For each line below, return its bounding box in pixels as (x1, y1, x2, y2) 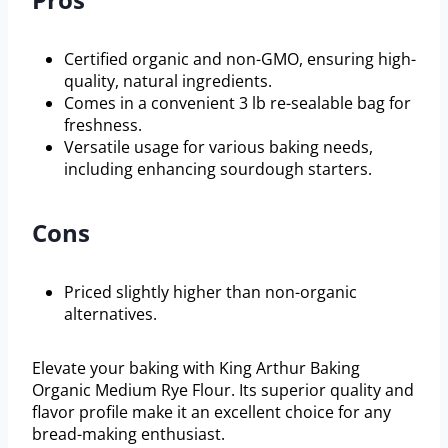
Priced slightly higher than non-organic (64, 280, 357, 303)
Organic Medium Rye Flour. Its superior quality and (32, 378, 414, 401)
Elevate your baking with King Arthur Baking (32, 356, 360, 379)
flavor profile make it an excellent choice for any (32, 400, 391, 423)
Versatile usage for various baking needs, (64, 135, 373, 158)
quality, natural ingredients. (64, 69, 272, 92)
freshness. (64, 113, 142, 136)
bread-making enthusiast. (32, 422, 225, 445)
